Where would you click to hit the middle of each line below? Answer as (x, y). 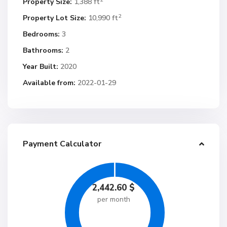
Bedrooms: (41, 34)
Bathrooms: (43, 50)
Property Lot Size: (54, 18)
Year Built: (41, 67)
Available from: (49, 83)
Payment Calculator (62, 144)
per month (113, 199)
